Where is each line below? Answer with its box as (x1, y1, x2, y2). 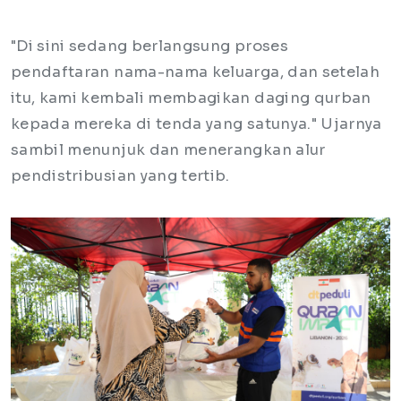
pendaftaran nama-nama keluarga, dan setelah (11, 63, 380, 82)
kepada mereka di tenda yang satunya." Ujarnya (11, 115, 382, 134)
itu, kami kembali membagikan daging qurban (11, 89, 371, 108)
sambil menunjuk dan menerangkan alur (11, 141, 326, 160)
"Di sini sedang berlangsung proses (11, 37, 288, 56)
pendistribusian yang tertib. (11, 166, 230, 186)
